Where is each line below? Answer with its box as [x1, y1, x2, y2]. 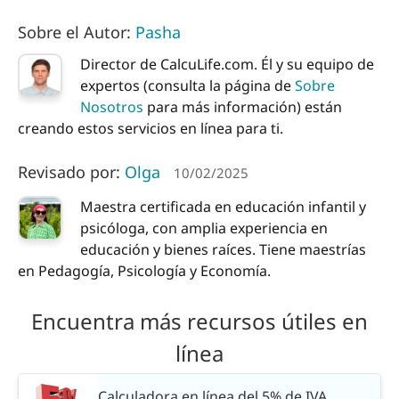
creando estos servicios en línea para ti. [18, 118, 283, 138]
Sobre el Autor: [18, 21, 135, 43]
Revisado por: [18, 160, 125, 183]
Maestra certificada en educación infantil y [80, 197, 366, 217]
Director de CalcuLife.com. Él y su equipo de [80, 54, 374, 74]
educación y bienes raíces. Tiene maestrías [80, 240, 366, 260]
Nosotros [80, 97, 143, 117]
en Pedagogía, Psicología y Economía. [18, 261, 271, 281]
